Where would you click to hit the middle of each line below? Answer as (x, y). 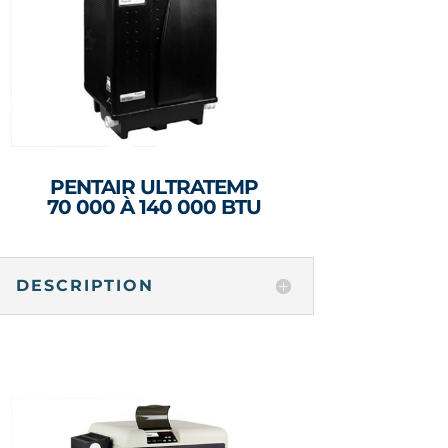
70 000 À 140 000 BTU (154, 207)
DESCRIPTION (84, 285)
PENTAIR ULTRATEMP (154, 187)
